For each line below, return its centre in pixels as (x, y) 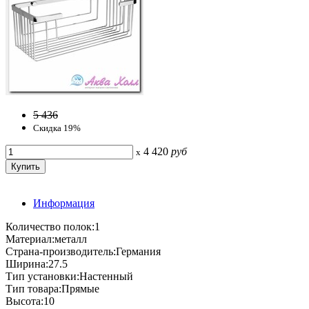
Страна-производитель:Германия (83, 251)
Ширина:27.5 (37, 263)
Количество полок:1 (53, 226)
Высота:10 (30, 301)
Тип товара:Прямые (52, 288)
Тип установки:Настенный (69, 276)
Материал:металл (46, 239)
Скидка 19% (57, 128)
